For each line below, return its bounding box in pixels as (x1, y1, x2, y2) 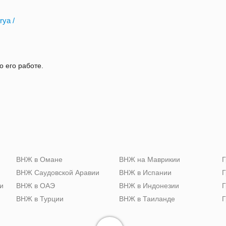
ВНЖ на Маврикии (119, 155, 180, 164)
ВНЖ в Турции (16, 195, 64, 203)
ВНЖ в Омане (16, 155, 63, 164)
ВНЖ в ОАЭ (16, 182, 55, 190)
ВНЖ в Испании (119, 168, 172, 177)
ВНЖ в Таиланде (119, 195, 175, 203)
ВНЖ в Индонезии (119, 182, 179, 190)
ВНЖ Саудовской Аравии (16, 168, 99, 177)
